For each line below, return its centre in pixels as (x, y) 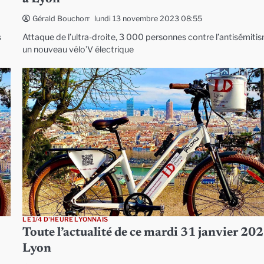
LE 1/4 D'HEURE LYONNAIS (65, 219)
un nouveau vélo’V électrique (78, 50)
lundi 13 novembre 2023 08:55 (148, 18)
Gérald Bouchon (61, 19)
